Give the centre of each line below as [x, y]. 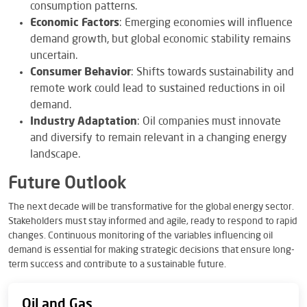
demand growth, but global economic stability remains [160, 39]
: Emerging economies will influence [206, 23]
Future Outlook [67, 184]
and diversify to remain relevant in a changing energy [159, 138]
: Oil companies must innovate [209, 122]
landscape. [55, 155]
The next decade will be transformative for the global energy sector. [151, 207]
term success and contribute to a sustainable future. [117, 264]
